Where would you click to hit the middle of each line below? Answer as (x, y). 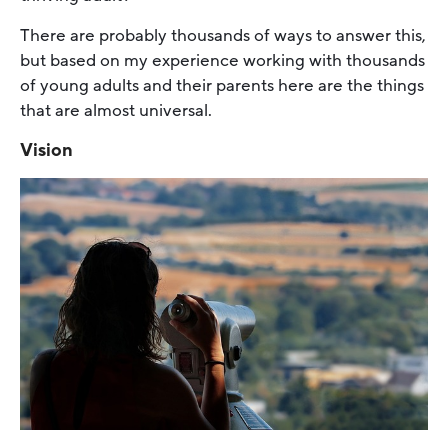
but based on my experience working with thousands (222, 60)
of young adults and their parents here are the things (222, 85)
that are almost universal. (118, 110)
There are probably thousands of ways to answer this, (223, 35)
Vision (46, 149)
